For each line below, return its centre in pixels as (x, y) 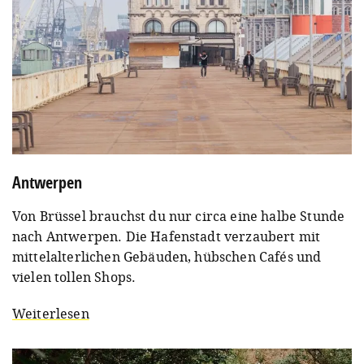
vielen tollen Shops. (74, 277)
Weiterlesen (51, 313)
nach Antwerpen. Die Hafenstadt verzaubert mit (167, 236)
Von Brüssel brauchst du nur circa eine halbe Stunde (179, 216)
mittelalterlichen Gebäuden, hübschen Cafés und (167, 256)
